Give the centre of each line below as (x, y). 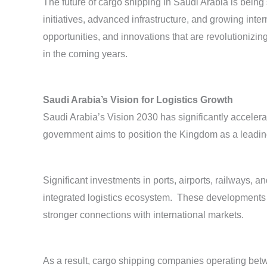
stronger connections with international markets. (143, 215)
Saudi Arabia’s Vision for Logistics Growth (138, 100)
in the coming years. (85, 54)
